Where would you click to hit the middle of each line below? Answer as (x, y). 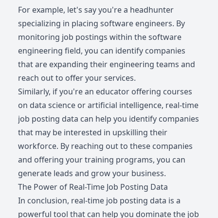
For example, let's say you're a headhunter (96, 10)
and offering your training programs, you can (102, 160)
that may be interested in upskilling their (93, 133)
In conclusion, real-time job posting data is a (100, 201)
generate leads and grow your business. (92, 173)
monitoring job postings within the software (100, 37)
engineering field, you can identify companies (102, 51)
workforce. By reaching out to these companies (106, 146)
